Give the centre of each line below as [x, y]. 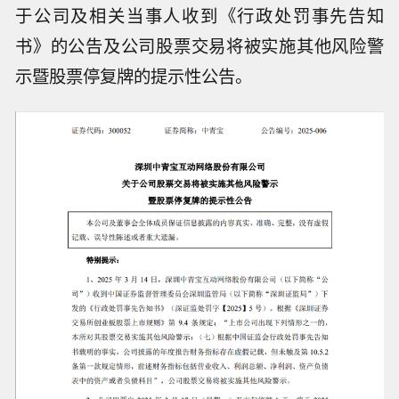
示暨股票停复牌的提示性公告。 [134, 76]
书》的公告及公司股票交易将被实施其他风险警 [199, 46]
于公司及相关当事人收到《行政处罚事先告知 [199, 16]
